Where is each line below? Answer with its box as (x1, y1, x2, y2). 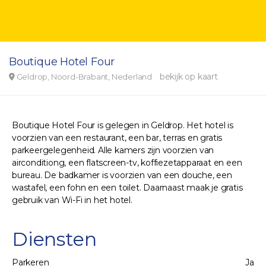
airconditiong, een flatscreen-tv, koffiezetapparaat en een (12, 157, 242, 168)
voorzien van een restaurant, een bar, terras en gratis (12, 132, 223, 143)
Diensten (12, 227, 97, 251)
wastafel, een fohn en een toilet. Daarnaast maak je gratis (12, 182, 243, 193)
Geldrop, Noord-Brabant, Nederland (14, 72, 154, 81)
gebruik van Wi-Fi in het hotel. (12, 195, 132, 205)
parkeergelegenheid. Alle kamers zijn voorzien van (12, 145, 214, 156)
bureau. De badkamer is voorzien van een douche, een (12, 170, 232, 180)
